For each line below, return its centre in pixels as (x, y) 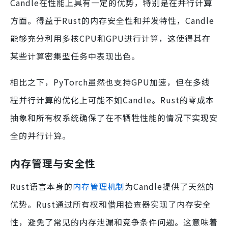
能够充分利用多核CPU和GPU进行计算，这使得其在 (110, 38)
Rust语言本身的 (41, 186)
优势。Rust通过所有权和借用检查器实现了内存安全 (111, 204)
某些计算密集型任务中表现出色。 (75, 56)
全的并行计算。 (40, 135)
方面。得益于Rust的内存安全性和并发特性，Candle (112, 20)
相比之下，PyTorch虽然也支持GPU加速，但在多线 (110, 82)
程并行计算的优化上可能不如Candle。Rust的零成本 (112, 99)
